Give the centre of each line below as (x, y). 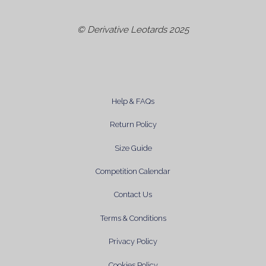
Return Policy (133, 125)
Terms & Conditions (133, 218)
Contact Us (133, 195)
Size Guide (133, 148)
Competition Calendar (133, 172)
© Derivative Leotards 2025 (133, 29)
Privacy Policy (133, 242)
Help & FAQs (133, 101)
